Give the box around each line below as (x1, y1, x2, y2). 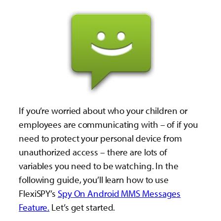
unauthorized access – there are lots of (19, 146, 168, 158)
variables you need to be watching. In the (19, 160, 179, 172)
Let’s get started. (49, 201, 115, 213)
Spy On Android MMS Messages (57, 187, 181, 199)
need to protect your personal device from (19, 132, 182, 144)
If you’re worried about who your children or (19, 105, 187, 116)
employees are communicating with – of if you (19, 118, 198, 130)
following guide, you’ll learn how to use (19, 174, 169, 185)
